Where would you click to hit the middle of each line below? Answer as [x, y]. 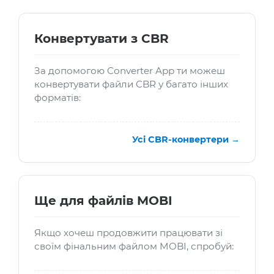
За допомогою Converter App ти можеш [130, 71]
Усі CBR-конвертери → [186, 140]
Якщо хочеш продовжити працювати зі [128, 233]
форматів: [57, 98]
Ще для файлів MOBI [103, 201]
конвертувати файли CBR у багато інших [131, 84]
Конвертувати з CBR [102, 39]
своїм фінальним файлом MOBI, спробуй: [134, 246]
